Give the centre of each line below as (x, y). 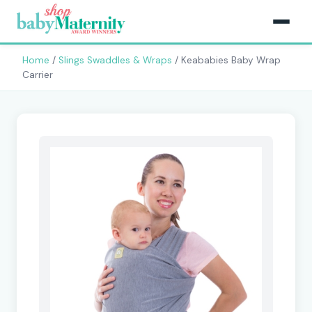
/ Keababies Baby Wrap (226, 60)
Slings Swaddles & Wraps (115, 60)
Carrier (38, 75)
